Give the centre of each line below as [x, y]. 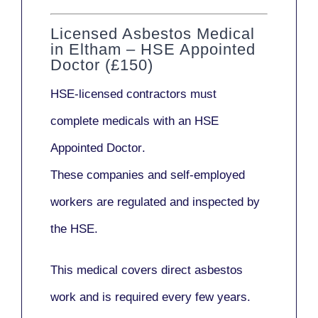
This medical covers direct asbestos [147, 270]
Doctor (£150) [102, 65]
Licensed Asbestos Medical [153, 34]
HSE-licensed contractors [119, 94]
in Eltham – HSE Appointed [153, 50]
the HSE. [74, 229]
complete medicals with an [122, 121]
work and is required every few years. [150, 297]
